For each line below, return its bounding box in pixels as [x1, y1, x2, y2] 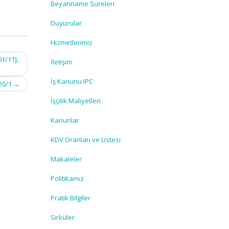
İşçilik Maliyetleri [50, 96, 101, 105]
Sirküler [50, 213, 75, 222]
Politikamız [50, 174, 84, 183]
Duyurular [50, 18, 82, 28]
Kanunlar [50, 116, 79, 125]
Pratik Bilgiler [50, 193, 90, 202]
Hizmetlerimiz [50, 38, 93, 47]
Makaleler [50, 154, 82, 164]
